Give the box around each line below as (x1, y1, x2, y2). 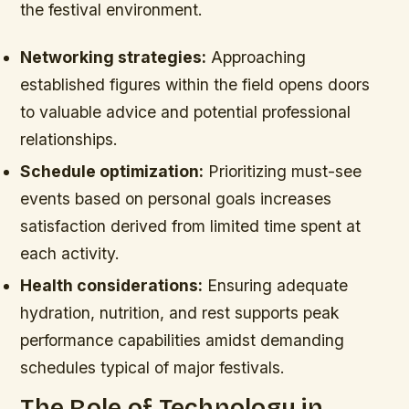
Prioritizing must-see (204, 161, 362, 181)
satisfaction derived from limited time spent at (20, 215, 362, 236)
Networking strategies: (20, 47, 207, 67)
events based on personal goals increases (20, 188, 332, 208)
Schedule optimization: (20, 161, 204, 181)
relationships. (20, 129, 119, 149)
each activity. (20, 243, 121, 263)
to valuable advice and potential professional (20, 101, 351, 121)
